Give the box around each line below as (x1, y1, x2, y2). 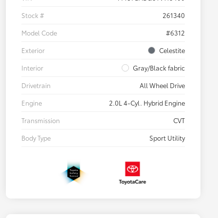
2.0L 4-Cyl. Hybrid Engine (109, 98, 185, 108)
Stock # (21, 11, 44, 20)
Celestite (159, 46, 185, 55)
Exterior (21, 46, 45, 55)
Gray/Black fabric (133, 63, 185, 73)
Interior (21, 63, 43, 73)
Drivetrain (21, 81, 51, 90)
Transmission (21, 116, 60, 125)
